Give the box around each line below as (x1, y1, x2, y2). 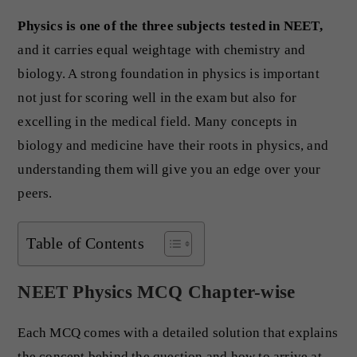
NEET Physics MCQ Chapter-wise (18, 281, 296, 302)
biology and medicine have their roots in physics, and (18, 137, 329, 153)
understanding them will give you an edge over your (18, 161, 321, 177)
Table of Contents (26, 233, 144, 252)
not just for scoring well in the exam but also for (18, 89, 297, 105)
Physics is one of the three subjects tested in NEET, (18, 18, 323, 33)
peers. (18, 185, 53, 201)
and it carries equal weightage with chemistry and (18, 41, 306, 57)
